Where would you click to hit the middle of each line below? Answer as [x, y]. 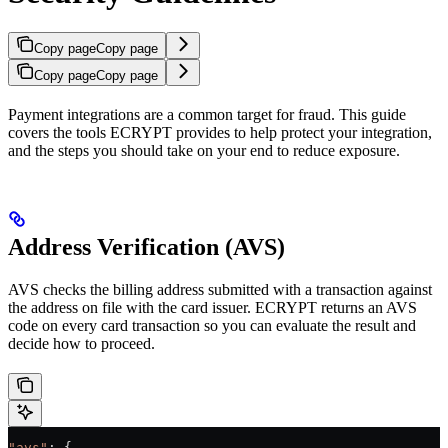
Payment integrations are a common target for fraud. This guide [207, 114]
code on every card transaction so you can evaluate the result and [212, 325]
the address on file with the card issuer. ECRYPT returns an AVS [212, 307]
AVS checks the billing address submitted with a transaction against [220, 289]
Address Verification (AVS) [146, 246]
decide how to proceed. [81, 343]
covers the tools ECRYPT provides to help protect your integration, [220, 132]
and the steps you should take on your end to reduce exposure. [204, 150]
